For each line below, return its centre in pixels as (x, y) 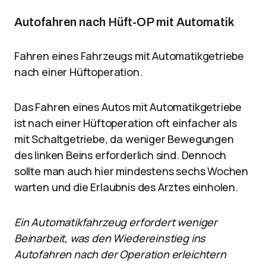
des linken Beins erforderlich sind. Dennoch (121, 155)
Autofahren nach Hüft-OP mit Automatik (124, 22)
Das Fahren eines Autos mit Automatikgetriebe (128, 107)
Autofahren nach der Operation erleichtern (120, 254)
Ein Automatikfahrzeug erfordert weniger (116, 222)
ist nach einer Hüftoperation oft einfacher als (126, 123)
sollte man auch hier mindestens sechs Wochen (132, 171)
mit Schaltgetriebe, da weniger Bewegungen (124, 139)
